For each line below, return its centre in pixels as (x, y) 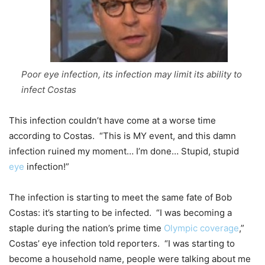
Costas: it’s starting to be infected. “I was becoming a (120, 212)
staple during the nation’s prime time (86, 228)
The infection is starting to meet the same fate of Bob (120, 197)
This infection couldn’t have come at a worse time (112, 120)
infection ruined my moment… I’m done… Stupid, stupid (124, 151)
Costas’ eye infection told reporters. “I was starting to (122, 243)
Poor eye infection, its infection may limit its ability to (132, 74)
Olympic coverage (201, 228)
